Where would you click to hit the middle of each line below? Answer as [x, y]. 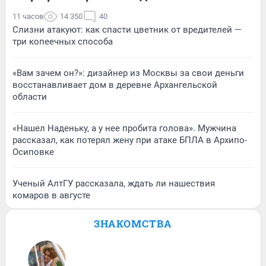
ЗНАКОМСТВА [133, 223]
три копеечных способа [63, 41]
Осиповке [33, 152]
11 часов [28, 16]
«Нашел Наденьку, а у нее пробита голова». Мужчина [124, 128]
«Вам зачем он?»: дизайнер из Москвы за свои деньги [128, 73]
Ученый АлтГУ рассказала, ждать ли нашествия [114, 183]
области [30, 96]
